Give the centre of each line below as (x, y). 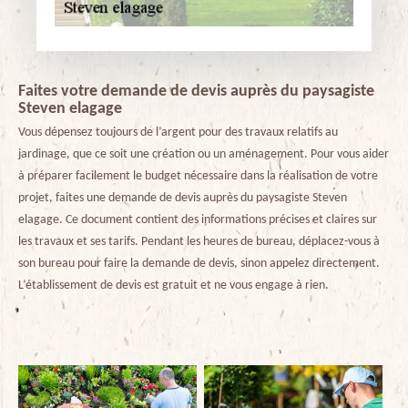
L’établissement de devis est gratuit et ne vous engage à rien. (173, 285)
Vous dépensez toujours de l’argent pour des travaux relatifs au (178, 132)
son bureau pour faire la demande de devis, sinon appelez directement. (199, 263)
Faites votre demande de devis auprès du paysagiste (196, 91)
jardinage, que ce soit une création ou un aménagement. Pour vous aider (204, 154)
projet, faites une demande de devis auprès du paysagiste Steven (183, 198)
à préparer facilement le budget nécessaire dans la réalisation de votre (198, 176)
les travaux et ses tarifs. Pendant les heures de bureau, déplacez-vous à (199, 241)
